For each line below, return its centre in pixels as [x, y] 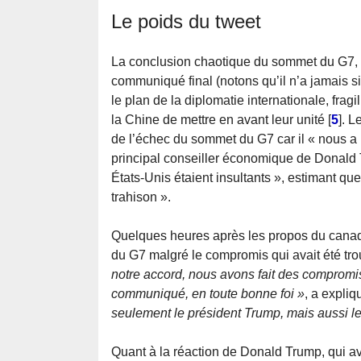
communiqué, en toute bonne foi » [208, 294]
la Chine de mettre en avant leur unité [218, 120]
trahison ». [141, 197]
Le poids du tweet [186, 22]
